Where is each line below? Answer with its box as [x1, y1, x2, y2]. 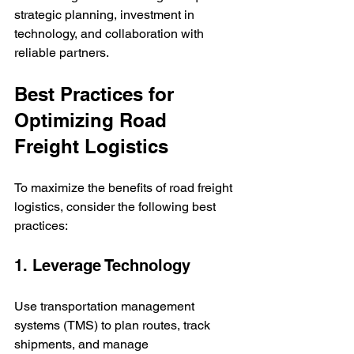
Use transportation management [14, 298, 198, 314]
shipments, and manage [14, 336, 152, 352]
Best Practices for [14, 82, 179, 105]
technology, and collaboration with [14, 25, 207, 41]
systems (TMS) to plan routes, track [14, 317, 213, 333]
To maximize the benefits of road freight [14, 179, 235, 195]
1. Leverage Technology [14, 255, 190, 275]
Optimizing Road [14, 108, 172, 131]
